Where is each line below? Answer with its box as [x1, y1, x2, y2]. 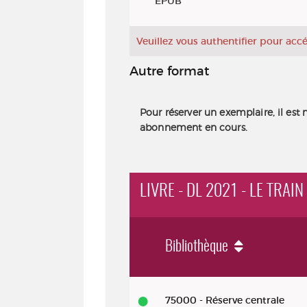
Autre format [130, 64, 209, 79]
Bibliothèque [165, 239, 231, 254]
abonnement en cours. [140, 121, 247, 133]
